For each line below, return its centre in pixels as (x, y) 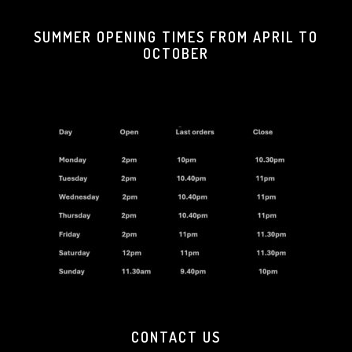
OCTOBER (176, 53)
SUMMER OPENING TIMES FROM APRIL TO (176, 37)
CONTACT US (176, 337)
